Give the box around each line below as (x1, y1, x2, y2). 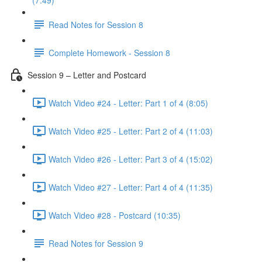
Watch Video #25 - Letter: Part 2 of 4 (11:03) (49, 125, 213, 137)
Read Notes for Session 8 (49, 18, 143, 30)
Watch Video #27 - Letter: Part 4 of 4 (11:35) (49, 181, 213, 193)
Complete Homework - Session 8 (49, 46, 170, 58)
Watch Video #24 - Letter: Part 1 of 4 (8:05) (49, 96, 208, 109)
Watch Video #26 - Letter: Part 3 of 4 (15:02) (49, 153, 213, 165)
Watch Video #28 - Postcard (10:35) (49, 209, 181, 221)
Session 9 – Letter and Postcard (27, 68, 146, 81)
